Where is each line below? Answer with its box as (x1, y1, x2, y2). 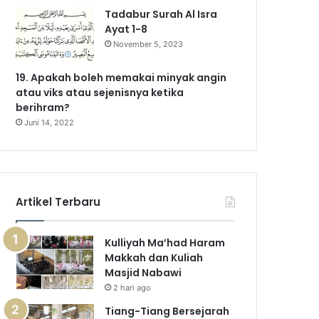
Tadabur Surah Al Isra (105, 7, 218, 21)
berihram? (16, 100, 73, 115)
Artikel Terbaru (16, 194, 101, 209)
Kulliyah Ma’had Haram (105, 236, 226, 250)
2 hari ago (113, 283, 152, 293)
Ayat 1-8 (105, 22, 148, 36)
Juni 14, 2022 (24, 117, 75, 127)
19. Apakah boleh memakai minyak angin (16, 70, 227, 85)
